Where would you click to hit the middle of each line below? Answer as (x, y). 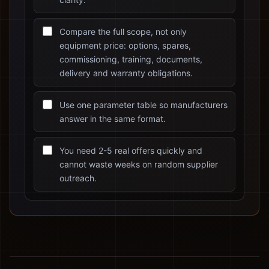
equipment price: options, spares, (125, 45)
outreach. (78, 178)
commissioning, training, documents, (131, 59)
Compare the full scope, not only (123, 32)
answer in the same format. (113, 119)
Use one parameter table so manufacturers (144, 105)
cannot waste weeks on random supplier (139, 164)
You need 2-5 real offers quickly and (131, 150)
